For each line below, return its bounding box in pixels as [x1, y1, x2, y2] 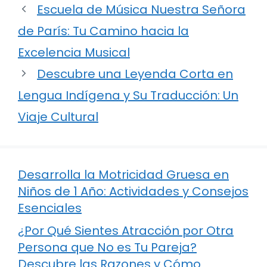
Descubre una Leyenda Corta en [37, 65, 233, 82]
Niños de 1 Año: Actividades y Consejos [18, 182, 249, 200]
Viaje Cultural [18, 108, 98, 125]
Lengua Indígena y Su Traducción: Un [18, 86, 238, 104]
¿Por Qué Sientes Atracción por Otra [18, 222, 234, 239]
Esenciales [18, 199, 82, 216]
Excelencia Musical [18, 44, 130, 61]
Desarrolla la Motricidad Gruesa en [18, 166, 229, 183]
